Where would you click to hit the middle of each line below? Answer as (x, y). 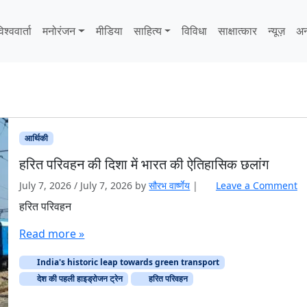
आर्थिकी (37, 138)
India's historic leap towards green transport (127, 262)
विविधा (195, 31)
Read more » (52, 234)
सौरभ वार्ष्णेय (170, 186)
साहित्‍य (147, 31)
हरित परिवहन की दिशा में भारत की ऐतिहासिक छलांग (144, 164)
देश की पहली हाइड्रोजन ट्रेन (79, 279)
